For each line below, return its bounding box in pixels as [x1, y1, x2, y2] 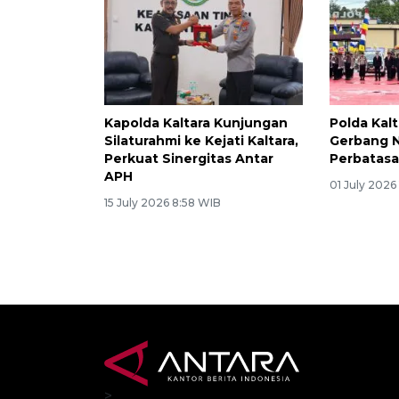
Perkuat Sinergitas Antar [104, 151, 273, 167]
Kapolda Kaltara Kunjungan [104, 115, 288, 132]
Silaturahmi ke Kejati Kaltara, [104, 133, 298, 150]
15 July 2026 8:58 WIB [104, 196, 221, 210]
